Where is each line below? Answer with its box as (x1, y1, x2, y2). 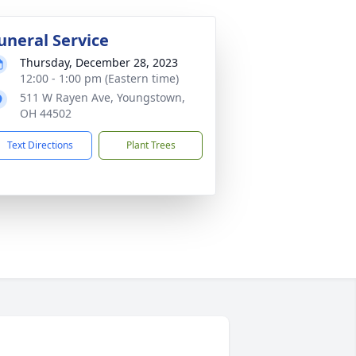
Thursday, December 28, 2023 (20, 55, 178, 70)
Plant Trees (126, 138, 176, 152)
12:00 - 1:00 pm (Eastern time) (20, 71, 179, 86)
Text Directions (7, 138, 73, 152)
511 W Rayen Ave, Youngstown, (20, 90, 185, 105)
